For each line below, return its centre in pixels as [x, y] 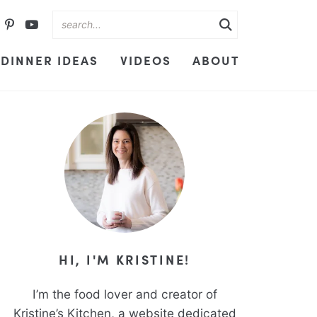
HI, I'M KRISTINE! [125, 259]
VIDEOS [145, 60]
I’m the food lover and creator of [125, 294]
